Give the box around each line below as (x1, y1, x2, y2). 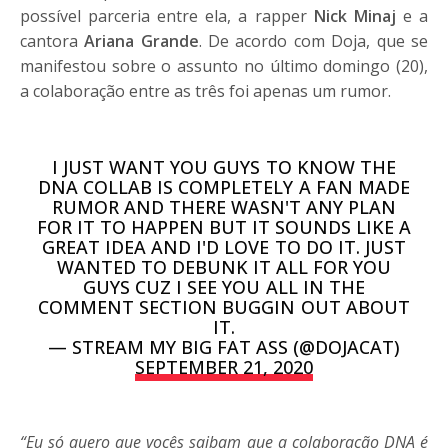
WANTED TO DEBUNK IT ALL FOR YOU (56, 254, 392, 279)
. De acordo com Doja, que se (198, 29, 428, 52)
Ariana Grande (84, 29, 199, 52)
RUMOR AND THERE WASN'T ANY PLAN (51, 194, 397, 219)
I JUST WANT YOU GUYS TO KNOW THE (52, 154, 396, 179)
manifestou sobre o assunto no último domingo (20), (20, 54, 428, 77)
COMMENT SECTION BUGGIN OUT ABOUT (38, 294, 410, 319)
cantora (20, 29, 85, 52)
